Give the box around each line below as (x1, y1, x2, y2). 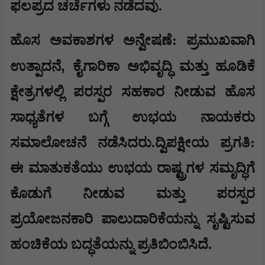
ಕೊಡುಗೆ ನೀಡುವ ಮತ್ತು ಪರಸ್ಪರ (10, 186, 255, 202)
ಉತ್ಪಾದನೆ (10, 59, 61, 75)
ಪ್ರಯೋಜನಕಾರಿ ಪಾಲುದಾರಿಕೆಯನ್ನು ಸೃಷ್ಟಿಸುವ (10, 211, 255, 227)
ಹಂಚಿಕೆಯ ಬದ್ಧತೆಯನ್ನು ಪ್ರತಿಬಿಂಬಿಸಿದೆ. (10, 237, 212, 253)
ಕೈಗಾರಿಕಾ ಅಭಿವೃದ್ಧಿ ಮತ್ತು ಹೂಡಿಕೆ (73, 59, 255, 75)
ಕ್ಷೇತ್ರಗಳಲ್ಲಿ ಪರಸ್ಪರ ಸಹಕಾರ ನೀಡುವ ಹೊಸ (10, 84, 255, 100)
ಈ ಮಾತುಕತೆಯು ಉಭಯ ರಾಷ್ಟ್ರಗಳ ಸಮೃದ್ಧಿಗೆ (10, 160, 255, 176)
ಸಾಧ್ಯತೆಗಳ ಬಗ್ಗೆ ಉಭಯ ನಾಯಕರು (10, 109, 255, 125)
